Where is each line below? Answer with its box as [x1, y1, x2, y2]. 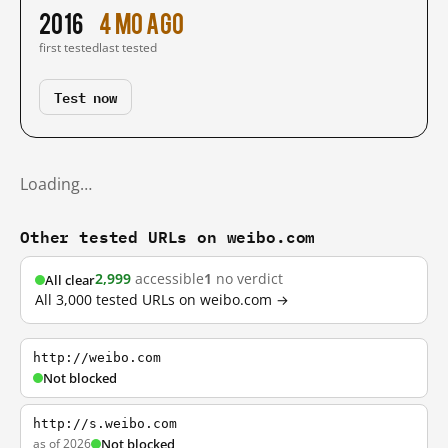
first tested [39, 39, 99, 56]
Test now [54, 85, 117, 108]
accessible [131, 270, 204, 288]
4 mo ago [99, 7, 185, 37]
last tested [99, 39, 157, 56]
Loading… [20, 173, 92, 195]
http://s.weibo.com [33, 416, 177, 431]
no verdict [212, 270, 283, 288]
